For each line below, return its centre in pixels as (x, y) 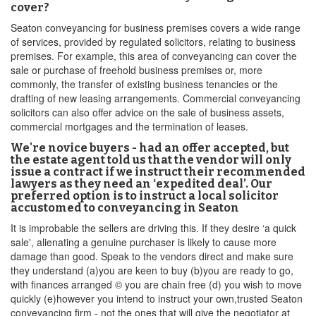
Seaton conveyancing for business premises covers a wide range (156, 28)
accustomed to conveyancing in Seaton (125, 208)
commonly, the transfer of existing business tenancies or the (144, 84)
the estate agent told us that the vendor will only (151, 160)
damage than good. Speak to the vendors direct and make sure (152, 256)
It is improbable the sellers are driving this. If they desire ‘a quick (153, 228)
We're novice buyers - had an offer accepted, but (150, 148)
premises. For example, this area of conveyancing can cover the (154, 56)
